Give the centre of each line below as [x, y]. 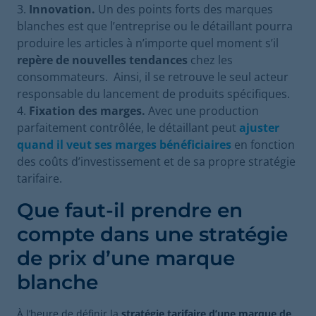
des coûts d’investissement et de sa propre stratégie [156, 162]
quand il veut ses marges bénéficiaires [124, 145]
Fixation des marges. [87, 111]
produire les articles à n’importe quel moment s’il [148, 43]
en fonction [263, 145]
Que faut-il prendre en [130, 210]
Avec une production [202, 111]
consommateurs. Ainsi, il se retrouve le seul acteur [153, 77]
